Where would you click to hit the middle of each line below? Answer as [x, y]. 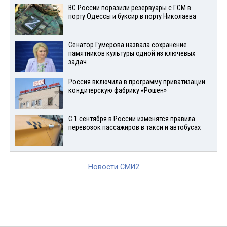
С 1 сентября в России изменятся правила [131, 119]
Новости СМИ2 [113, 167]
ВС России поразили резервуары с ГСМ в [129, 8]
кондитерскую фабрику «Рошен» [117, 90]
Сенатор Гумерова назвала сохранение [127, 45]
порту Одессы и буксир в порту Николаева [132, 17]
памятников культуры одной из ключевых [131, 54]
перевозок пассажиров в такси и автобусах [134, 127]
